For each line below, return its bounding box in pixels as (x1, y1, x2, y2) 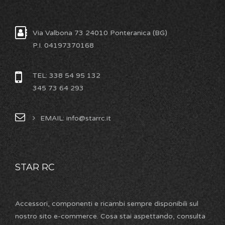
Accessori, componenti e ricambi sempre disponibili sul (15, 199, 198, 208)
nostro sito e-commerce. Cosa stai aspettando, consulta (15, 212, 205, 221)
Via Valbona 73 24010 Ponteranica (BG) (33, 29, 167, 38)
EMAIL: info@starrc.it (40, 114, 111, 123)
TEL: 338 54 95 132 (33, 71, 100, 80)
